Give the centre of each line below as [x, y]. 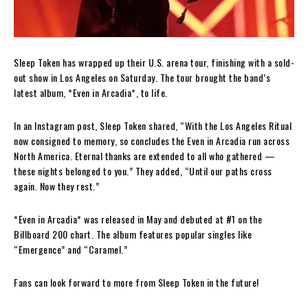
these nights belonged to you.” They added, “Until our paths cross [143, 170]
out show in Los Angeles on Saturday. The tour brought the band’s [142, 77]
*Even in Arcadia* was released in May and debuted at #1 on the [138, 219]
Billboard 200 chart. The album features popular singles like [133, 234]
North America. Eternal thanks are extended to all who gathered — [144, 155]
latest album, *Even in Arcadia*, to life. [91, 92]
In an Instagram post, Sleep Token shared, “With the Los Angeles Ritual [153, 125]
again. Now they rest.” [56, 186]
